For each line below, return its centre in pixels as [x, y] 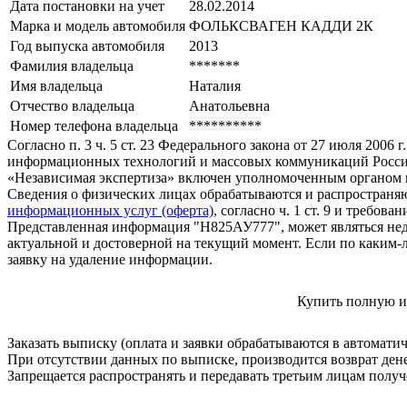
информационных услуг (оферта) [110, 211]
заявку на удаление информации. [110, 260]
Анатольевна [229, 106]
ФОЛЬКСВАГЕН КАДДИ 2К [281, 26]
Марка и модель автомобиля [98, 26]
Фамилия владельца [72, 66]
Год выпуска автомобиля [87, 46]
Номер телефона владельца [94, 126]
